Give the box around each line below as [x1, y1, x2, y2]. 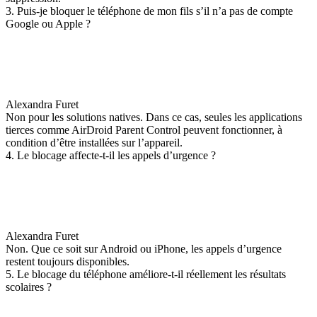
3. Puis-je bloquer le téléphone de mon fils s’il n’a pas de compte [6, 5, 293, 17]
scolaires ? [6, 281, 52, 293]
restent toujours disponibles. [6, 255, 129, 267]
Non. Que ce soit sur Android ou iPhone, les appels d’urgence [6, 243, 282, 255]
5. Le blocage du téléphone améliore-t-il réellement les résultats [6, 268, 286, 280]
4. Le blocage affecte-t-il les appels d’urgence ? [6, 149, 216, 161]
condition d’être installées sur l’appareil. [6, 137, 183, 149]
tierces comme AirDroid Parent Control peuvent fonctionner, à [6, 124, 282, 136]
